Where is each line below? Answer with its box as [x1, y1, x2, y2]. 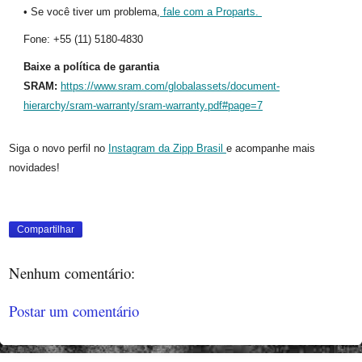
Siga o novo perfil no [9, 141, 108, 154]
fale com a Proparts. [160, 5, 262, 18]
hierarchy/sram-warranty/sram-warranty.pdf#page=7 [23, 99, 263, 112]
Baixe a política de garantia [23, 60, 159, 73]
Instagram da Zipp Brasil [108, 141, 226, 154]
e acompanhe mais [226, 141, 315, 154]
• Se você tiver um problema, [23, 5, 160, 18]
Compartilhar [17, 223, 74, 235]
